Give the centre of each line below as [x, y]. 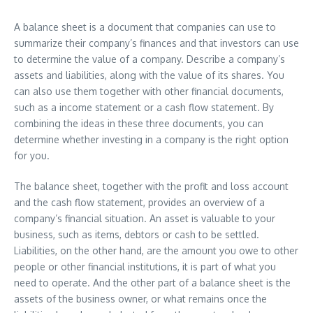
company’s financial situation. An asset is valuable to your [145, 218]
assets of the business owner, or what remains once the [140, 299]
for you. [32, 155]
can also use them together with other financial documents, [149, 91]
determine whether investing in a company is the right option [151, 139]
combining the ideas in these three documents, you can [139, 123]
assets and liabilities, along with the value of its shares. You [149, 75]
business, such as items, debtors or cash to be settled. [137, 234]
